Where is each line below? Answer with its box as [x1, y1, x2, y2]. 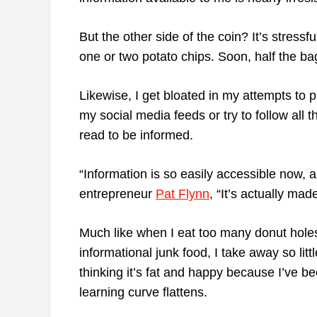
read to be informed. [79, 128, 193, 143]
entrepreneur [79, 187, 156, 202]
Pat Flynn [156, 187, 209, 202]
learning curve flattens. [79, 285, 207, 300]
